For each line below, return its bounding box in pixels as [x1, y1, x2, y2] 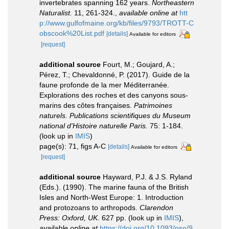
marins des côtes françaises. [39, 101, 134, 109]
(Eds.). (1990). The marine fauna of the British [39, 183, 189, 192]
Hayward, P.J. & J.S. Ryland [103, 173, 192, 181]
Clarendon [140, 203, 173, 212]
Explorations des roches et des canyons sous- [39, 90, 188, 99]
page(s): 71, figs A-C [39, 142, 108, 150]
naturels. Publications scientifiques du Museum [39, 111, 191, 120]
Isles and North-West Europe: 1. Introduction [39, 193, 184, 202]
